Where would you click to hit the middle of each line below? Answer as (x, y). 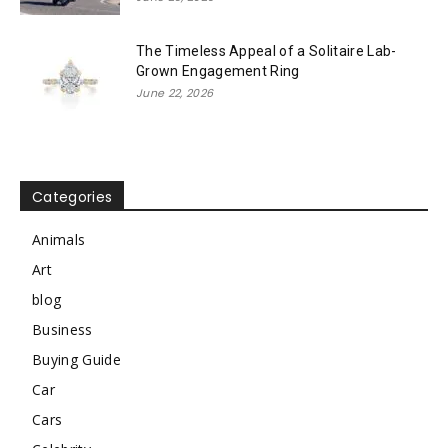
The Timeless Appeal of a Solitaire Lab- (266, 51)
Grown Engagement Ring (218, 71)
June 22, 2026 (175, 93)
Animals (59, 240)
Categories (72, 197)
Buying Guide (76, 360)
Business (62, 330)
